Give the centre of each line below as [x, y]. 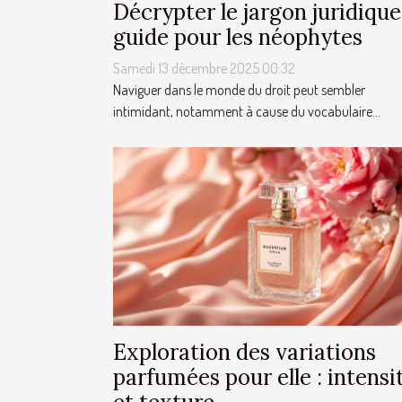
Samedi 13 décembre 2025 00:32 [204, 68]
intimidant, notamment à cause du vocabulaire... [247, 111]
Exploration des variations [245, 352]
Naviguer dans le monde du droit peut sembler [239, 89]
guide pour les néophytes [238, 37]
